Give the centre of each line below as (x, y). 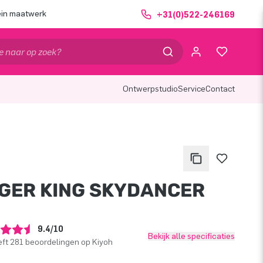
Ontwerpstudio (150, 89)
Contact (220, 89)
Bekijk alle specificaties (191, 236)
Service (192, 89)
